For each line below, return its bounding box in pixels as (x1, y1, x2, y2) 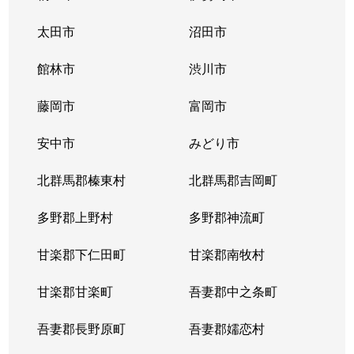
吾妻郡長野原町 (37, 319, 126, 337)
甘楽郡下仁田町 (37, 245, 126, 263)
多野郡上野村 (37, 208, 114, 226)
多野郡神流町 (188, 208, 265, 226)
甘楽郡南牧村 (188, 245, 265, 263)
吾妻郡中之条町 (188, 282, 277, 300)
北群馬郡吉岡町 (188, 171, 277, 189)
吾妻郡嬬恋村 (188, 319, 265, 337)
